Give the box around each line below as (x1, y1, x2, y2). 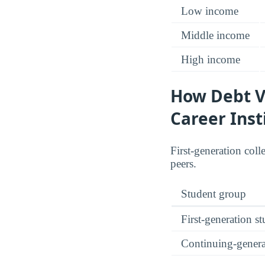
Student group (181, 188, 246, 201)
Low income (181, 5, 238, 18)
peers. (170, 157, 196, 170)
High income (181, 53, 240, 66)
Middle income (181, 29, 250, 42)
